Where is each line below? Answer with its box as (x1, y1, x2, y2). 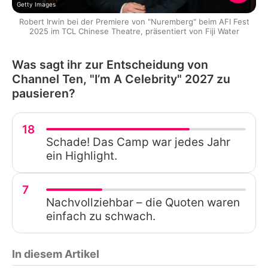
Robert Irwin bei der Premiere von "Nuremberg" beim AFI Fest (19, 16, 249, 26)
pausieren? (12, 86, 75, 100)
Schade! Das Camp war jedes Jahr (46, 135, 230, 149)
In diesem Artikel (12, 247, 99, 260)
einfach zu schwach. (46, 209, 156, 223)
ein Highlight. (46, 148, 117, 163)
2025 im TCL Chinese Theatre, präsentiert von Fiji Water (29, 26, 239, 36)
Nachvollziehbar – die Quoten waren (46, 195, 240, 209)
